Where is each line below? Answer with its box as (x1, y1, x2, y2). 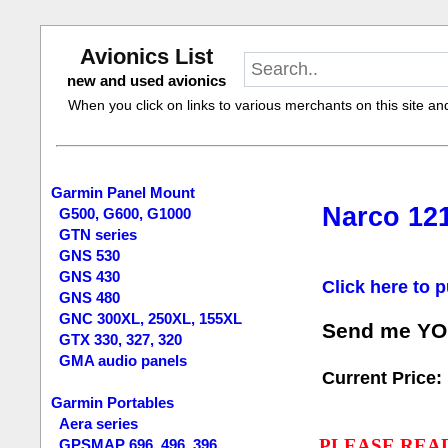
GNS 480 (59, 289, 121, 306)
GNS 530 (59, 247, 121, 264)
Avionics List (79, 44, 213, 69)
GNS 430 (59, 268, 121, 285)
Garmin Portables (51, 394, 175, 411)
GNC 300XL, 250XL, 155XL (59, 310, 243, 327)
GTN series (59, 226, 138, 243)
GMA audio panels (59, 352, 188, 369)
